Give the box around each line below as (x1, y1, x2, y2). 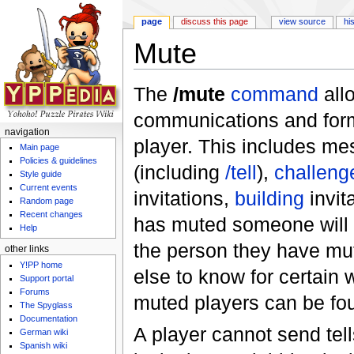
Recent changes (20, 209, 84, 220)
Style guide (20, 169, 62, 179)
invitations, (133, 187, 235, 210)
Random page (20, 196, 74, 206)
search (226, 69, 258, 81)
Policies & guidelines (20, 156, 98, 166)
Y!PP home (20, 259, 63, 269)
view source (278, 17, 326, 27)
